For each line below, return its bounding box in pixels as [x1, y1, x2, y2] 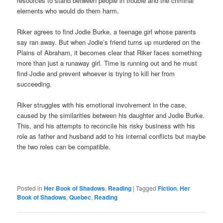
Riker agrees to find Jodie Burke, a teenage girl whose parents [17, 27, 197, 37]
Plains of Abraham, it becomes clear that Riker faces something [17, 48, 202, 58]
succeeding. [17, 79, 52, 89]
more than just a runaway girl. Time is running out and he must [17, 58, 198, 68]
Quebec [69, 192, 92, 202]
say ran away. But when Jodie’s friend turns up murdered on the [17, 37, 201, 47]
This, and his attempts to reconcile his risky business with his [17, 121, 196, 131]
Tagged [136, 183, 157, 192]
